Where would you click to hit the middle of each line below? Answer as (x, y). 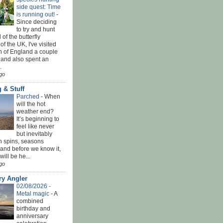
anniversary (32, 216)
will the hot (31, 104)
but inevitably (34, 134)
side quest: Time (39, 7)
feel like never (35, 126)
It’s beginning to (38, 119)
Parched (29, 96)
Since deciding (37, 22)
